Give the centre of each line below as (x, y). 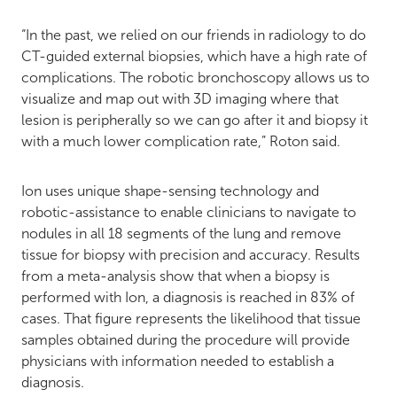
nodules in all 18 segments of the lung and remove (181, 233)
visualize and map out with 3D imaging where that (180, 98)
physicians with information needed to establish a (178, 361)
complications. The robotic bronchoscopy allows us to (195, 77)
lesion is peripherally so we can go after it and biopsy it (195, 120)
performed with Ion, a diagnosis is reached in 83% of (188, 297)
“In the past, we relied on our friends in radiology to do (194, 35)
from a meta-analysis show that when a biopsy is (175, 276)
